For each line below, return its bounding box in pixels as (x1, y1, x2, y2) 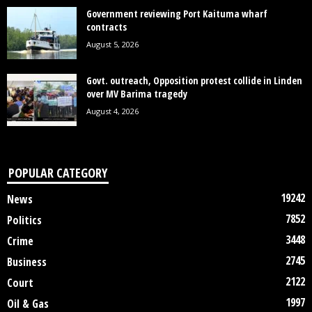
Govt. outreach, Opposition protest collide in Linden (86, 73, 302, 87)
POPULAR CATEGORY (8, 164, 107, 181)
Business (7, 253, 47, 270)
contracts (86, 19, 127, 33)
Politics (7, 212, 42, 228)
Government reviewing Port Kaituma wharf (86, 6, 267, 20)
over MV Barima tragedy (86, 86, 187, 100)
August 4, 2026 (86, 105, 139, 116)
